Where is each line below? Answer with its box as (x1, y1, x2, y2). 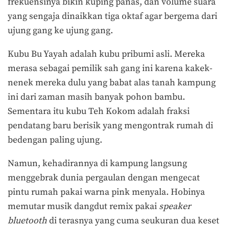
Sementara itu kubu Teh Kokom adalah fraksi (8, 106, 190, 118)
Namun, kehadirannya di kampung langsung (8, 157, 187, 169)
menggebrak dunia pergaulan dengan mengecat (8, 172, 200, 184)
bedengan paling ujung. (8, 134, 104, 146)
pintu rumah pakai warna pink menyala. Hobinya (8, 186, 205, 198)
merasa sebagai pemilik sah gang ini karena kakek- (8, 63, 212, 75)
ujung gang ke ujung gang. (8, 25, 113, 37)
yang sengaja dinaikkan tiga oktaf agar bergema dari (8, 11, 217, 22)
